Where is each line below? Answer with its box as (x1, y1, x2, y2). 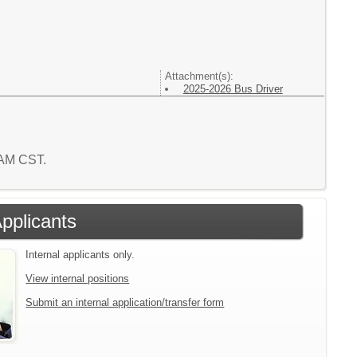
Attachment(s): (164, 70, 233, 83)
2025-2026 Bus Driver (182, 83, 283, 96)
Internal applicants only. (25, 249, 135, 261)
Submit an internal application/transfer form (25, 296, 225, 309)
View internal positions (25, 273, 130, 285)
